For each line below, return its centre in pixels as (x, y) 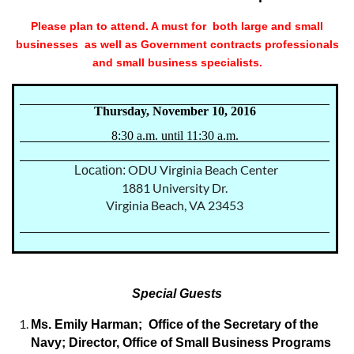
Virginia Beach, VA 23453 (175, 205)
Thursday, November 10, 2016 (175, 111)
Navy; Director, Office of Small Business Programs (181, 343)
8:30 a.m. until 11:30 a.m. (175, 136)
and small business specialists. (177, 63)
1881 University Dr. (175, 188)
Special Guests (177, 294)
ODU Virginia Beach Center (203, 170)
